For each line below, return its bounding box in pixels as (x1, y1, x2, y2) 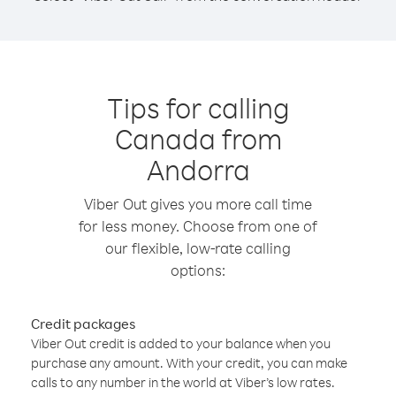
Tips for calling (106, 89, 290, 126)
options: (171, 261, 225, 279)
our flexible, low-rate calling (105, 239, 291, 257)
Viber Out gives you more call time (84, 194, 312, 213)
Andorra (146, 151, 250, 187)
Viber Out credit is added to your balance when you (31, 335, 331, 352)
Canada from (114, 120, 282, 156)
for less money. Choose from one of (79, 217, 317, 235)
